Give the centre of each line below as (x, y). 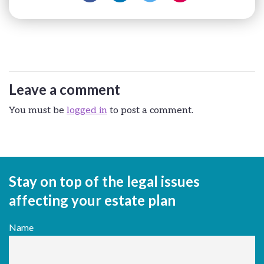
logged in (87, 110)
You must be (38, 110)
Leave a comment (65, 89)
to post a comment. (150, 110)
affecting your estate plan (92, 200)
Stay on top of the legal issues (104, 181)
